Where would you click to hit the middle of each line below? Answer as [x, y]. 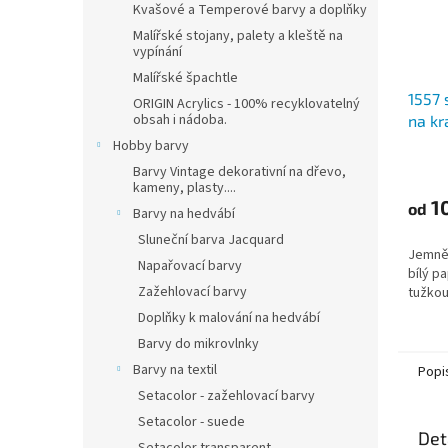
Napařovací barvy [190, 266]
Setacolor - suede [191, 422]
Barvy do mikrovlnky [198, 344]
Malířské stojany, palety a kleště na [238, 36]
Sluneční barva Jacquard [211, 240]
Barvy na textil [175, 370]
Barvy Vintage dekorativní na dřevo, [239, 172]
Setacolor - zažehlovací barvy [226, 396]
